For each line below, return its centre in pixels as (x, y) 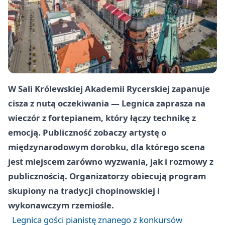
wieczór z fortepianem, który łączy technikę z (102, 118)
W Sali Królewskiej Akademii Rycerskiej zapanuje (109, 89)
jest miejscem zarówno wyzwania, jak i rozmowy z (111, 162)
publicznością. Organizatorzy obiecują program (107, 176)
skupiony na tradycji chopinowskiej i (84, 191)
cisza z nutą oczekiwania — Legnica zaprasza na (107, 103)
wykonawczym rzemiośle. (61, 205)
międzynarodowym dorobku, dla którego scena (106, 147)
